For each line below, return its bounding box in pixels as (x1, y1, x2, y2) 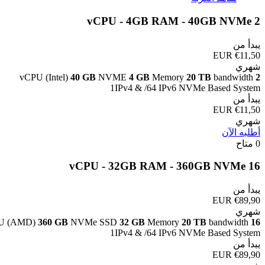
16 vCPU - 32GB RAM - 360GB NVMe (248, 160, 260, 173)
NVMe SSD (70, 217, 119, 228)
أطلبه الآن (222, 127, 260, 137)
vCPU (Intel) (20, 72, 70, 82)
